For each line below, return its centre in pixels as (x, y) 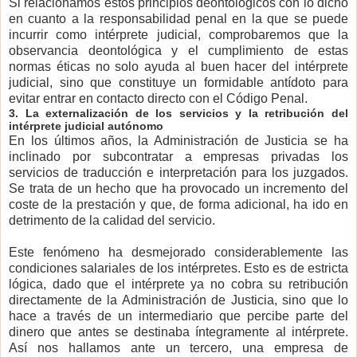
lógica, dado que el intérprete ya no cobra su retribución (178, 284)
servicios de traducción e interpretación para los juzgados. (178, 173)
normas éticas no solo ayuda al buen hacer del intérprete (178, 67)
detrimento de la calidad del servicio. (112, 221)
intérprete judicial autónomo (86, 126)
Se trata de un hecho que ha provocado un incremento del (178, 189)
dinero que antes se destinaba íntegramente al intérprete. (178, 332)
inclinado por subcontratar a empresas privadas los (178, 157)
